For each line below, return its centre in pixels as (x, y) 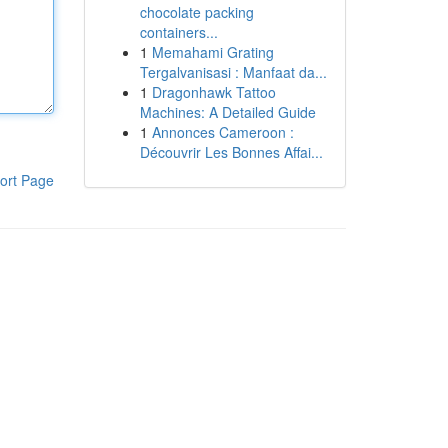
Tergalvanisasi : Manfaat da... (233, 72)
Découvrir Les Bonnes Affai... (231, 152)
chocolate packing (196, 12)
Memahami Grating (212, 52)
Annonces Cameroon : (222, 132)
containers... (178, 32)
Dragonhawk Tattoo (213, 92)
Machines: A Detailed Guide (227, 112)
